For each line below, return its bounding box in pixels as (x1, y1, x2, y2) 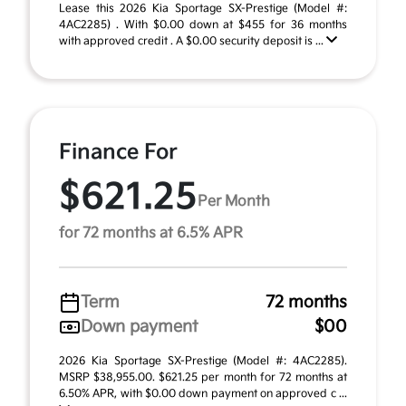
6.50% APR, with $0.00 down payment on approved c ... (59, 387, 347, 401)
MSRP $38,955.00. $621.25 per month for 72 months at (59, 371, 347, 384)
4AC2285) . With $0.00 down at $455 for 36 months (59, 18, 347, 32)
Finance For (59, 140, 178, 165)
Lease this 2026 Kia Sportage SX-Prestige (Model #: (59, 2, 347, 15)
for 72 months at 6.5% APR (59, 225, 243, 242)
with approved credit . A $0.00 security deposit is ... (59, 34, 326, 48)
